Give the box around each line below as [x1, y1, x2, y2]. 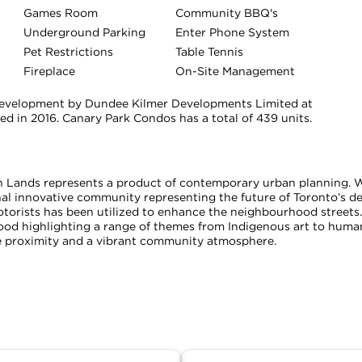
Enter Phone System [175, 25, 289, 39]
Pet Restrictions [23, 44, 113, 58]
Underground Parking [23, 25, 145, 39]
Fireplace [23, 64, 75, 78]
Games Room [23, 6, 98, 19]
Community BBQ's [175, 6, 278, 19]
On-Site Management [175, 64, 295, 78]
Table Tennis [175, 44, 243, 58]
